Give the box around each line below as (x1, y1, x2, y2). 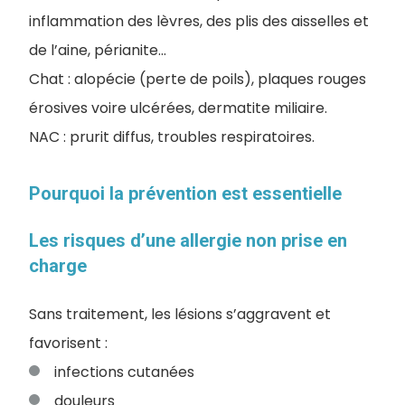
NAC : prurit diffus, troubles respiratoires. (29, 126, 315, 147)
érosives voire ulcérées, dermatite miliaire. (29, 97, 327, 118)
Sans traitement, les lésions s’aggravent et (29, 303, 331, 325)
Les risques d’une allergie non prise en (29, 229, 347, 251)
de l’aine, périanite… (29, 39, 170, 61)
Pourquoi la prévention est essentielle (29, 182, 342, 204)
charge (29, 254, 87, 277)
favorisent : (29, 332, 108, 353)
